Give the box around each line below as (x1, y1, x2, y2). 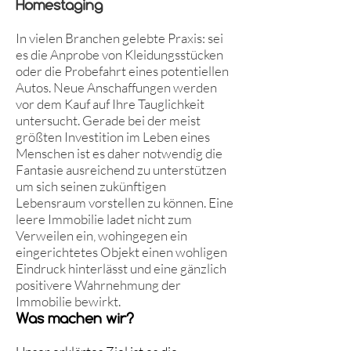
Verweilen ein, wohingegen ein (16, 227, 187, 244)
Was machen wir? (16, 313, 134, 327)
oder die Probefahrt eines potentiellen (16, 63, 229, 79)
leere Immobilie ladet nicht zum (16, 211, 192, 227)
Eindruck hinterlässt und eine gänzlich (16, 260, 226, 277)
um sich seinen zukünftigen (16, 178, 166, 194)
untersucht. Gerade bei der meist (16, 112, 201, 128)
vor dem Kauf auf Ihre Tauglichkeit (16, 96, 204, 112)
